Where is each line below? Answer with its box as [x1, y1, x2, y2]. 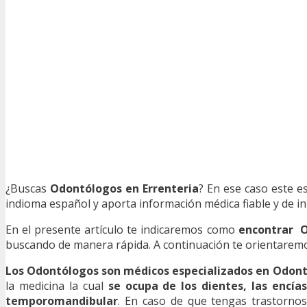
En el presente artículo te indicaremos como [5, 221, 238, 237]
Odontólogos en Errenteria [50, 180, 199, 196]
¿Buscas [5, 180, 51, 196]
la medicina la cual [5, 278, 108, 293]
